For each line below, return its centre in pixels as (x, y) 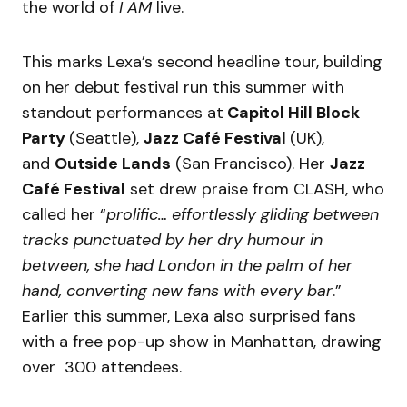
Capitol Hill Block (292, 112)
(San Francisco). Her (250, 163)
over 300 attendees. (102, 367)
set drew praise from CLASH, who (255, 189)
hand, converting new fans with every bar (177, 290)
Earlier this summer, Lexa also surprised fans (189, 316)
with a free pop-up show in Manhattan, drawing (202, 341)
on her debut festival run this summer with (183, 87)
